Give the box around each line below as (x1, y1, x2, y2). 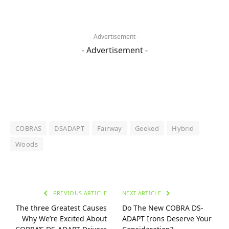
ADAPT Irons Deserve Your (122, 213, 212, 223)
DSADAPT (54, 123, 85, 133)
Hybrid (172, 123, 194, 133)
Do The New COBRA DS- (122, 202, 203, 213)
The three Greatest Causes (16, 202, 107, 213)
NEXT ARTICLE (122, 189, 163, 197)
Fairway (97, 123, 122, 133)
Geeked (134, 123, 159, 133)
